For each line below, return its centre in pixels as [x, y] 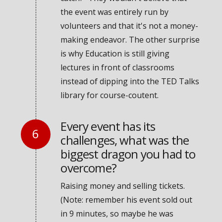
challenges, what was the [125, 140]
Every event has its [108, 126]
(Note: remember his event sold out [127, 199]
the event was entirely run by [115, 12]
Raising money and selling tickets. [123, 186]
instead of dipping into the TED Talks [130, 82]
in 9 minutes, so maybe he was [117, 213]
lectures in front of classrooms [118, 68]
